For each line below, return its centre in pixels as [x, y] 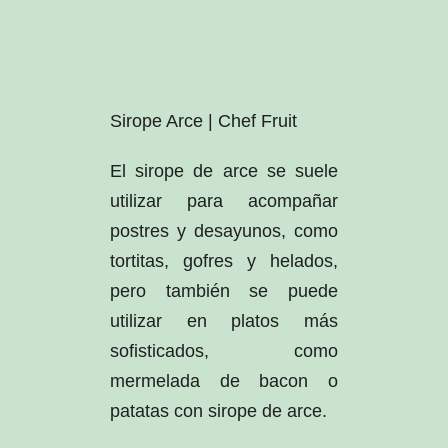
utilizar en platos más [224, 320]
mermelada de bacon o [224, 380]
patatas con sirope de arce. [218, 410]
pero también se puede [224, 290]
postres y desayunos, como [224, 230]
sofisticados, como [224, 350]
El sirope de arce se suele [224, 170]
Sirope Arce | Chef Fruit [203, 120]
